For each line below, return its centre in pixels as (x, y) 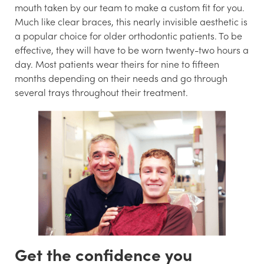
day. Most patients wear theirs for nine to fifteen (117, 63)
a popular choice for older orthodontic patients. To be (128, 35)
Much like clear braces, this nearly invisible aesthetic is (131, 21)
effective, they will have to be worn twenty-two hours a (132, 49)
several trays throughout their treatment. (101, 92)
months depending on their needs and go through (121, 77)
